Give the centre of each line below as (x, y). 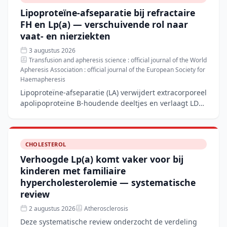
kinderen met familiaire (73, 171)
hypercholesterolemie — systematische (108, 183)
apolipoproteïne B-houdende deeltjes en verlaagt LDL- (112, 103)
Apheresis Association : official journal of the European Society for (113, 69)
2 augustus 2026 (51, 208)
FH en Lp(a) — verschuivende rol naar (104, 25)
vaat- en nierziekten (65, 36)
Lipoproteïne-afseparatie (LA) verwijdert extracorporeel (113, 92)
